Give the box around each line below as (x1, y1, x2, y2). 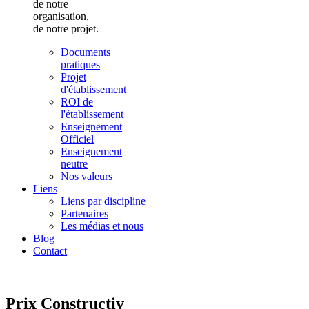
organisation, (33, 10, 89, 23)
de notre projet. (33, 23, 99, 35)
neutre (61, 158, 88, 170)
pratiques (61, 59, 100, 71)
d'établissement (61, 83, 126, 96)
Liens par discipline (61, 195, 146, 208)
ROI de (61, 96, 93, 108)
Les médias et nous (61, 220, 143, 232)
